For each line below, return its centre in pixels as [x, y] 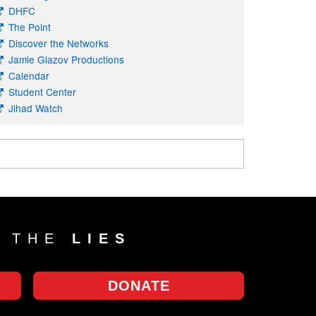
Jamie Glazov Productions [67, 60]
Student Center [43, 92]
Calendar [29, 76]
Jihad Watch [36, 108]
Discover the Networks [59, 43]
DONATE [139, 286]
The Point [30, 27]
